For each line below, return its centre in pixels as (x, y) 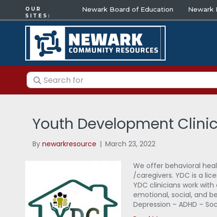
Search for (47, 77)
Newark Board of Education (128, 9)
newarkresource (70, 144)
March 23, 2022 (131, 144)
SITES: (38, 16)
